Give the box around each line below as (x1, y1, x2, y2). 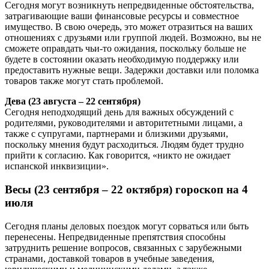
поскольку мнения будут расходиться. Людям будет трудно (5, 139, 244, 150)
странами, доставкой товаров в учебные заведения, (5, 253, 214, 264)
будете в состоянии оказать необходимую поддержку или (5, 54, 239, 65)
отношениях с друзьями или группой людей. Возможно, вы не (5, 32, 261, 43)
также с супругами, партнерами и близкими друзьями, (5, 128, 228, 139)
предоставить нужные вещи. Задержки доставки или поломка (5, 65, 259, 76)
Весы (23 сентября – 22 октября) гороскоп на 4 (5, 183, 248, 196)
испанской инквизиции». (5, 161, 109, 172)
